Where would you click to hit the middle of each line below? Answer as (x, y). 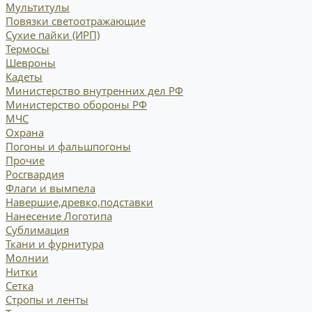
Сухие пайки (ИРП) (53, 34)
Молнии (27, 257)
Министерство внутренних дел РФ (94, 90)
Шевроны (31, 62)
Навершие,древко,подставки (79, 202)
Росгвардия (35, 174)
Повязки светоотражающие (76, 21)
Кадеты (24, 76)
